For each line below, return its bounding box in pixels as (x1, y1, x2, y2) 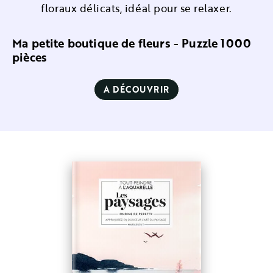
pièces (12, 48, 48, 66)
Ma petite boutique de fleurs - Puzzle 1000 (12, 34, 252, 52)
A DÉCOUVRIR (104, 83, 169, 96)
